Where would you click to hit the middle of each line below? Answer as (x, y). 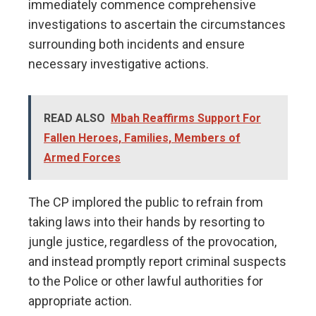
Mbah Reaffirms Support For (186, 119)
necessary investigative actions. (119, 64)
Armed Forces (82, 158)
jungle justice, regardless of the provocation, (152, 242)
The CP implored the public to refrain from (146, 202)
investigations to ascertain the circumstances (157, 25)
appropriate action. (80, 301)
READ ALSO (74, 119)
